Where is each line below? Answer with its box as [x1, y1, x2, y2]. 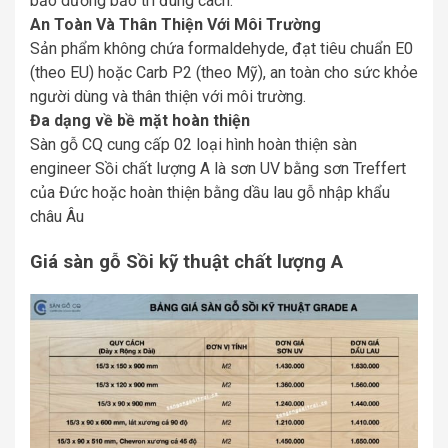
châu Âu [30, 207, 84, 226]
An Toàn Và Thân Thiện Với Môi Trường [30, 15, 321, 34]
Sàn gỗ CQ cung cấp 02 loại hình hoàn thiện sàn [30, 135, 357, 154]
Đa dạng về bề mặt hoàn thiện [30, 111, 250, 130]
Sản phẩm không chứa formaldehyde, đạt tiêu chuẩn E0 [30, 39, 413, 58]
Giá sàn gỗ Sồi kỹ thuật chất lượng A [30, 250, 343, 273]
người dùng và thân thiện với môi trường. [30, 87, 306, 106]
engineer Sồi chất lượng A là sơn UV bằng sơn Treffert [30, 159, 406, 178]
